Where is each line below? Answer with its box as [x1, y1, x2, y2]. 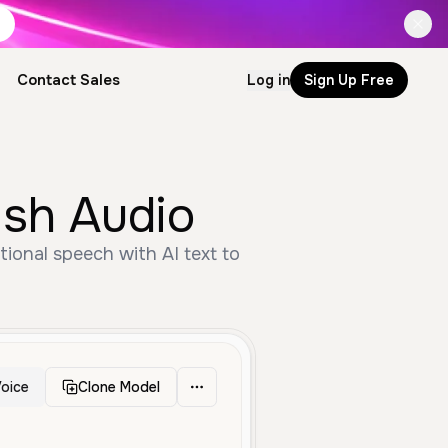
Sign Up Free [304, 70, 394, 89]
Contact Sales [16, 70, 120, 90]
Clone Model [78, 378, 160, 396]
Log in [247, 70, 290, 89]
